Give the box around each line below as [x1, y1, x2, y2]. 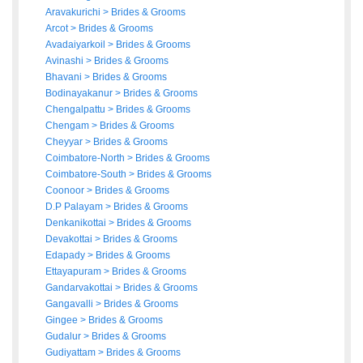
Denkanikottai [45, 217, 109, 229]
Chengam [45, 120, 92, 132]
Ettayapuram [45, 266, 104, 278]
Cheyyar [45, 136, 85, 148]
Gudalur [45, 331, 83, 343]
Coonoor [45, 185, 87, 197]
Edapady [45, 250, 88, 262]
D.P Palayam [45, 201, 105, 213]
